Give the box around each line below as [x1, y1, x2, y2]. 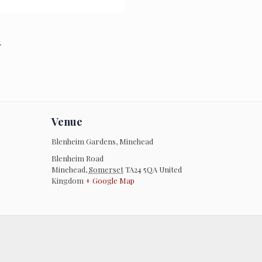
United [158, 164, 182, 175]
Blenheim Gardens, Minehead [51, 136, 153, 147]
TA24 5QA [125, 164, 157, 175]
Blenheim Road [51, 153, 104, 164]
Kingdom [51, 175, 84, 186]
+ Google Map [85, 175, 135, 186]
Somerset [88, 164, 123, 175]
